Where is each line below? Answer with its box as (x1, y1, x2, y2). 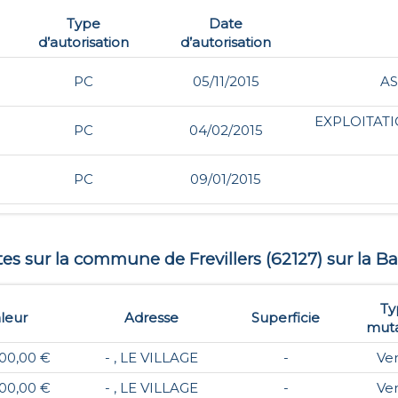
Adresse (123, 309, 179, 327)
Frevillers (188, 248, 261, 269)
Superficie (251, 309, 320, 327)
